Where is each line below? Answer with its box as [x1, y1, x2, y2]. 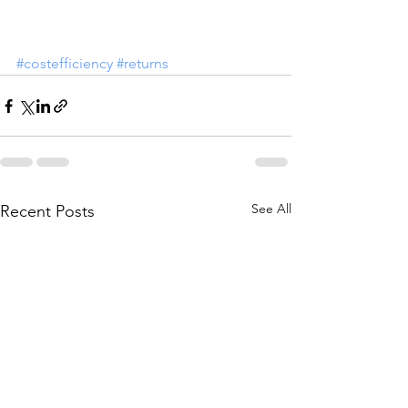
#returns [117, 55, 168, 73]
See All [251, 200, 291, 218]
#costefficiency [16, 55, 113, 73]
